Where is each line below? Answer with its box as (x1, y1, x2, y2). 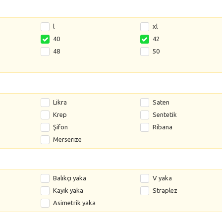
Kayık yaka (53, 186, 84, 194)
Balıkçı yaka (53, 174, 87, 181)
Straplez (152, 186, 177, 194)
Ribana (152, 123, 172, 130)
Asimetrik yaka (53, 199, 96, 206)
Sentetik (152, 111, 177, 118)
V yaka (152, 174, 172, 181)
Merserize (53, 135, 82, 143)
